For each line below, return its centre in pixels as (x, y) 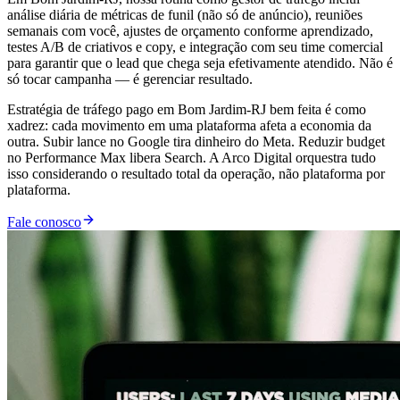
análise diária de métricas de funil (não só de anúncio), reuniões (185, 14)
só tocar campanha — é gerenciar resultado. (130, 79)
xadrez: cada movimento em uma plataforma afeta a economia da (189, 125)
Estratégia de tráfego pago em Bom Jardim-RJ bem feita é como (187, 109)
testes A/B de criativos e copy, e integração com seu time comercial (195, 46)
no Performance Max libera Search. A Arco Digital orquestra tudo (192, 157)
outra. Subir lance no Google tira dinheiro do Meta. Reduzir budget (196, 141)
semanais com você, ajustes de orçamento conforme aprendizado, (190, 30)
